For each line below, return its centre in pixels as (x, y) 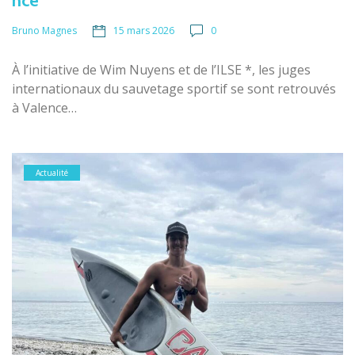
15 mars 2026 (144, 30)
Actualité (52, 172)
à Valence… (44, 107)
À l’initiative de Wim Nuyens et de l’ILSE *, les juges (161, 69)
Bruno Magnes (44, 30)
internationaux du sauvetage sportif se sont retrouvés (174, 88)
